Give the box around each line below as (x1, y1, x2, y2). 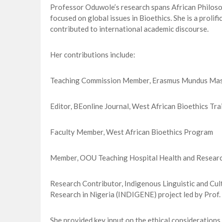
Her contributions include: (50, 50, 135, 59)
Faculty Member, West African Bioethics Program (50, 127, 213, 137)
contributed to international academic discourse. (50, 24, 209, 34)
